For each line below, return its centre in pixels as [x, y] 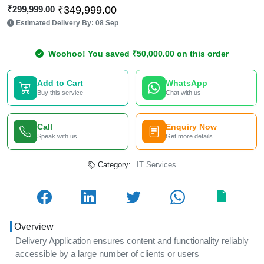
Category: [113, 165]
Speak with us [57, 136]
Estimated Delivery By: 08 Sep [66, 23]
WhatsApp [187, 83]
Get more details [189, 136]
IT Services [156, 165]
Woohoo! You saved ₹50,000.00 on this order [136, 54]
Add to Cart [60, 83]
